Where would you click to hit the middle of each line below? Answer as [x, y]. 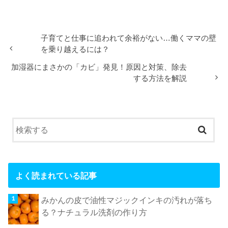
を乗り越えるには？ [75, 49]
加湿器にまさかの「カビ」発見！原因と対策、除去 [99, 67]
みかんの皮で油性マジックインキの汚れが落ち [127, 200]
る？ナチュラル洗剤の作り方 [94, 212]
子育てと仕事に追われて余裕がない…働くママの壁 [129, 38]
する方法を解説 [160, 79]
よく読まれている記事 [56, 175]
